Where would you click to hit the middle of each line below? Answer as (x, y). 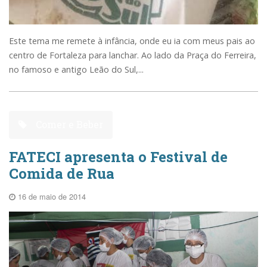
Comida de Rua (62, 174)
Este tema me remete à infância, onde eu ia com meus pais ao (132, 41)
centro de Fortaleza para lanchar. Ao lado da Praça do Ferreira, (133, 55)
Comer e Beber (69, 125)
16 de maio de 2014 (51, 197)
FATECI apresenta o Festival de (118, 157)
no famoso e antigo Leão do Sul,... (76, 69)
